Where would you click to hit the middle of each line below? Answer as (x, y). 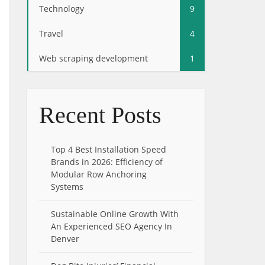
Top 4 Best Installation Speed (109, 149)
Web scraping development (93, 58)
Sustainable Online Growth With (115, 214)
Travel (51, 33)
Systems (67, 187)
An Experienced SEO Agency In (112, 226)
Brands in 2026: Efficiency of (107, 162)
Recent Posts (100, 115)
